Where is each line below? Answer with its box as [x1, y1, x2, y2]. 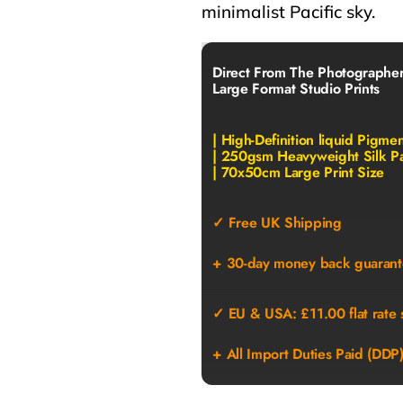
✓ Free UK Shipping [212, 212, 342, 234]
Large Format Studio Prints [212, 78, 380, 100]
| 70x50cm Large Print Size [212, 161, 384, 183]
